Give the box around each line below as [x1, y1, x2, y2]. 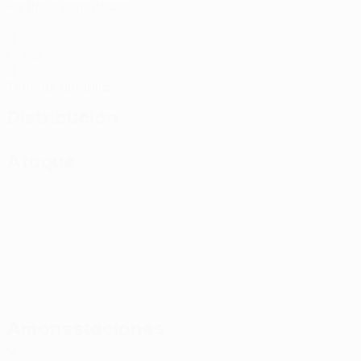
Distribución [6, 106, 118, 128]
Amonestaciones [6, 317, 164, 339]
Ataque [6, 150, 76, 172]
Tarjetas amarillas [6, 80, 117, 94]
